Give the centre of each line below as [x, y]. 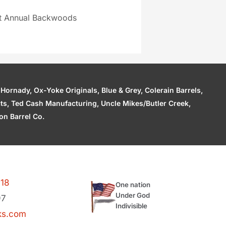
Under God [133, 195]
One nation [133, 184]
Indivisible [132, 206]
